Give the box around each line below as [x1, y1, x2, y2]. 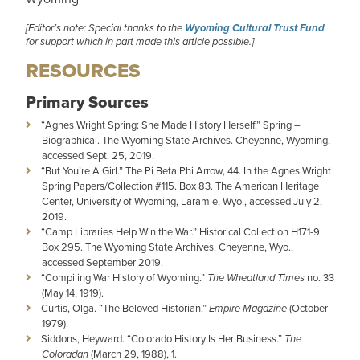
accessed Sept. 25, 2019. [42, 148, 154, 162]
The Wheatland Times [207, 270, 305, 285]
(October [287, 301, 328, 315]
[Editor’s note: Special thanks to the [26, 20, 185, 35]
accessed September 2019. [42, 255, 163, 269]
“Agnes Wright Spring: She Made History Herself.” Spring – [41, 117, 301, 132]
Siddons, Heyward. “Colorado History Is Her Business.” [41, 331, 284, 346]
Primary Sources [26, 90, 149, 114]
